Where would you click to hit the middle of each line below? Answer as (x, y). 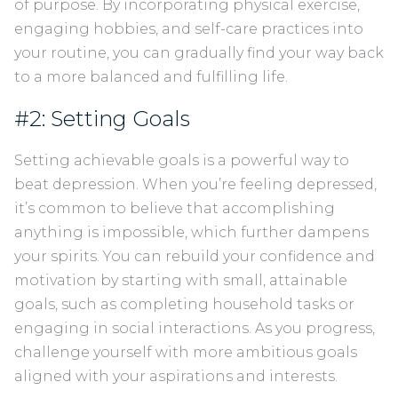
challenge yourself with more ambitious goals (186, 353)
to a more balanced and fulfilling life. (153, 76)
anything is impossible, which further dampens (191, 233)
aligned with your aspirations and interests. (178, 377)
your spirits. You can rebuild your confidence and (195, 257)
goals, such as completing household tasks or (184, 305)
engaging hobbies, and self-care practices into (189, 28)
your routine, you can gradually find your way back (199, 52)
